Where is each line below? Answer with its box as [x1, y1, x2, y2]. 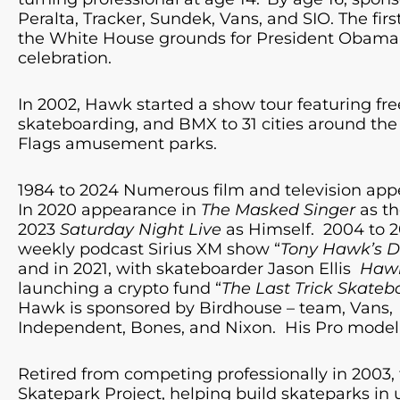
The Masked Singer [201, 200, 355, 221]
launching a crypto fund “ [18, 279, 221, 299]
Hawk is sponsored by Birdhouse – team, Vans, [18, 298, 393, 319]
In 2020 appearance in [18, 200, 201, 221]
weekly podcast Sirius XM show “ [18, 239, 280, 260]
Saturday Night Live [60, 220, 221, 240]
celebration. [18, 48, 112, 69]
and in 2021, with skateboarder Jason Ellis [18, 259, 360, 279]
